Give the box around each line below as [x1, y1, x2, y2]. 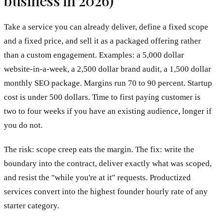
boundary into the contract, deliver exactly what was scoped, [4, 158, 212, 168]
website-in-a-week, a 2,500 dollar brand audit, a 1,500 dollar [4, 64, 211, 74]
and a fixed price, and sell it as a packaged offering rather [4, 36, 201, 46]
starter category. [4, 201, 59, 210]
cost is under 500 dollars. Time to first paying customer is [4, 92, 201, 102]
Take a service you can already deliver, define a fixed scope [4, 22, 208, 31]
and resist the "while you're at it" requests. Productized [4, 172, 191, 182]
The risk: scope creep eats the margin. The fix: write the [4, 144, 194, 154]
